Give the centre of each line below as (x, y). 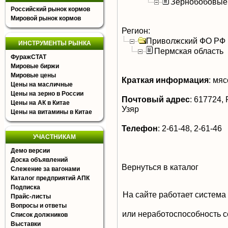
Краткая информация (165, 80)
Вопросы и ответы (39, 206)
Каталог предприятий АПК (50, 178)
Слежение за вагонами (45, 169)
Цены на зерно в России (47, 94)
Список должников (39, 215)
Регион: (136, 31)
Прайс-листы (31, 196)
